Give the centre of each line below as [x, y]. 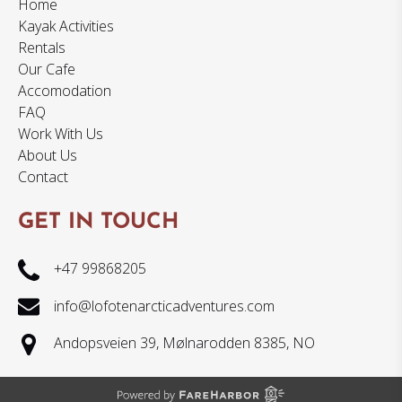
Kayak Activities [66, 26]
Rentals [42, 48]
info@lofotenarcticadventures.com [164, 306]
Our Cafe [47, 69]
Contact [43, 177]
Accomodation [65, 91]
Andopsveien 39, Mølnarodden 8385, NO [184, 343]
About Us [48, 155]
